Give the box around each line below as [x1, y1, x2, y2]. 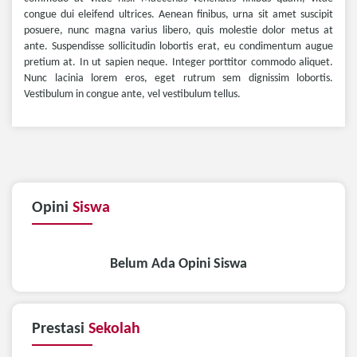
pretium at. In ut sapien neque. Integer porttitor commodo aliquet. [24, 57, 333, 69]
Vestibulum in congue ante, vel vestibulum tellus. [24, 88, 241, 100]
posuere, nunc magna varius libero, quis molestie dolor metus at [24, 25, 333, 37]
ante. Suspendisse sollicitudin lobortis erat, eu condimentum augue [24, 41, 333, 53]
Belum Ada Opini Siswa [110, 257, 247, 272]
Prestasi [32, 320, 88, 337]
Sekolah [88, 320, 140, 337]
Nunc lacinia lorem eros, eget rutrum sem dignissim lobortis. [24, 73, 333, 84]
